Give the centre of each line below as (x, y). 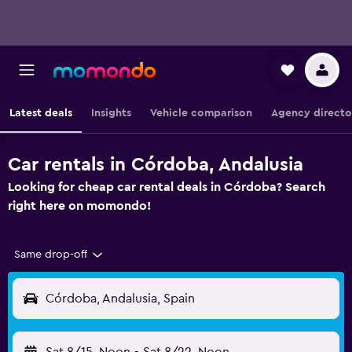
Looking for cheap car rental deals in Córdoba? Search (167, 187)
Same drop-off (51, 255)
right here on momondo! (80, 206)
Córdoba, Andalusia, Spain (120, 299)
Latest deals (41, 113)
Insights (111, 113)
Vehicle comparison (201, 113)
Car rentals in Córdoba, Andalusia (156, 165)
